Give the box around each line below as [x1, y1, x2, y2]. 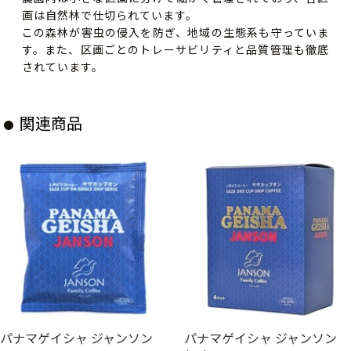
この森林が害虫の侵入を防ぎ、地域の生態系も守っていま [21, 24, 330, 41]
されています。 [21, 59, 103, 75]
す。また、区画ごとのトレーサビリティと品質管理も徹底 [21, 42, 330, 58]
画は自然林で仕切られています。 [21, 7, 198, 24]
